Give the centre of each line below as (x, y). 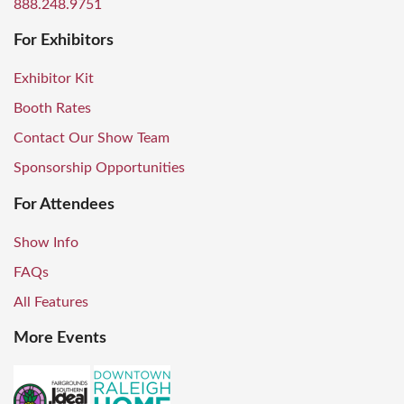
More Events (60, 339)
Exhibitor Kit (54, 79)
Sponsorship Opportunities (99, 168)
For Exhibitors (64, 41)
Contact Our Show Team (92, 138)
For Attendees (64, 204)
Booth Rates (52, 109)
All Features (51, 302)
